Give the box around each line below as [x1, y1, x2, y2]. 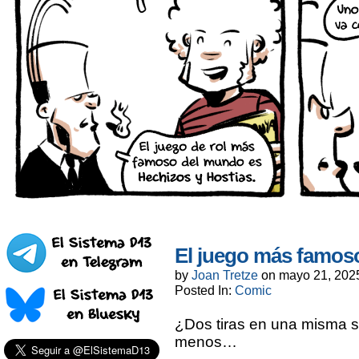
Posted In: [175, 283, 235, 297]
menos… [175, 333, 237, 350]
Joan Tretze [192, 268, 258, 282]
